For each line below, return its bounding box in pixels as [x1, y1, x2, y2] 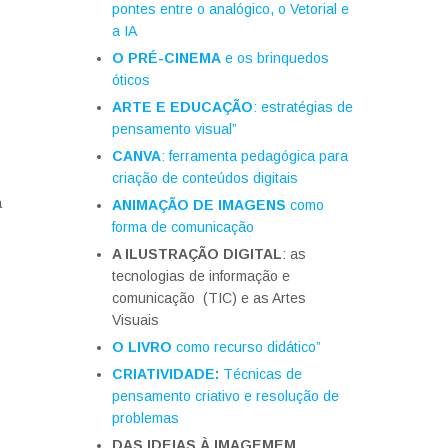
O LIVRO [112, 339, 176, 355]
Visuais [112, 312, 159, 328]
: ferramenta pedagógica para [161, 148, 348, 164]
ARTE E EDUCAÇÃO [112, 99, 253, 115]
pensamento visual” [112, 121, 241, 137]
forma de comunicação [112, 219, 254, 235]
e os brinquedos [221, 50, 329, 66]
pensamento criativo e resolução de [112, 388, 339, 404]
